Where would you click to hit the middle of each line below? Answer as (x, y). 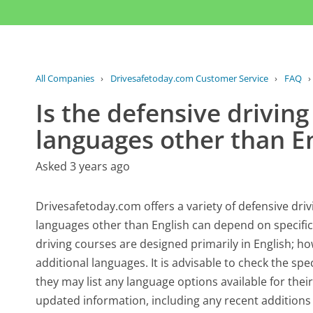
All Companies (65, 79)
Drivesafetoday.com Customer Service (189, 79)
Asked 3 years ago (83, 167)
